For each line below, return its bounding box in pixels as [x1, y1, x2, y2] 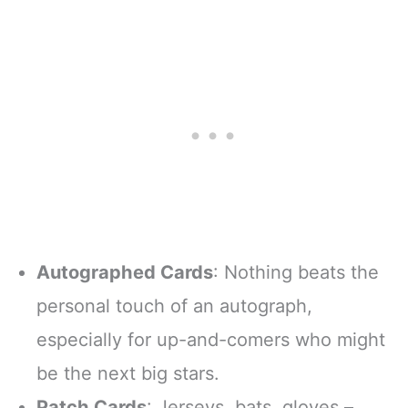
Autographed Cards [36, 261, 213, 284]
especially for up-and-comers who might [36, 329, 385, 352]
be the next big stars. [36, 362, 219, 385]
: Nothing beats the [213, 261, 379, 284]
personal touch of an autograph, [36, 295, 312, 318]
